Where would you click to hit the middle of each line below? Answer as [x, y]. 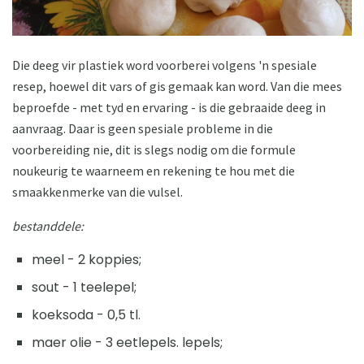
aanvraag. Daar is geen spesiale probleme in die [143, 128]
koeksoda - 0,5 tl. [86, 314]
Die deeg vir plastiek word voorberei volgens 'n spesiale [165, 65]
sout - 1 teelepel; [84, 287]
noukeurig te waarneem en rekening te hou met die [154, 170]
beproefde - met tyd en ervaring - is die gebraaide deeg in [169, 107]
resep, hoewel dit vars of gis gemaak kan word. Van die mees [177, 86]
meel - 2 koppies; [87, 259]
